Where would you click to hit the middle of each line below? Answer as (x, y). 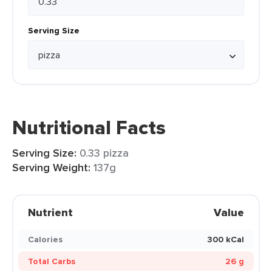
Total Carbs (52, 261)
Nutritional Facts (89, 127)
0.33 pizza (104, 153)
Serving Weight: (51, 168)
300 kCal (226, 239)
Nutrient (50, 212)
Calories (45, 239)
